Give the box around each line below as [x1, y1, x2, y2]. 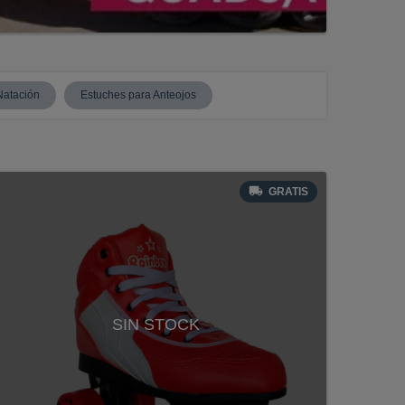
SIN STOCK [111, 316, 200, 334]
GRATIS [268, 185, 308, 199]
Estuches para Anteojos [80, 88, 196, 101]
